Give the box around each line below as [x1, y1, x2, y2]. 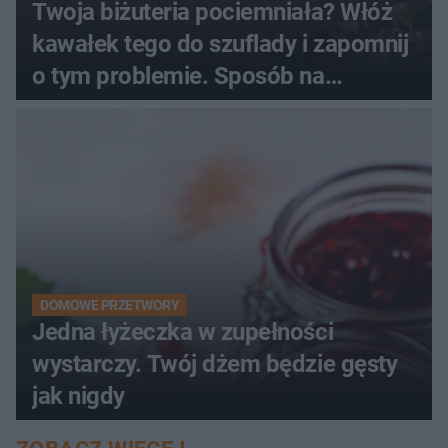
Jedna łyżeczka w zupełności [32, 318, 334, 347]
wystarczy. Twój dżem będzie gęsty [32, 350, 398, 379]
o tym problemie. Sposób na [32, 62, 325, 91]
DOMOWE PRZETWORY [40, 297, 180, 314]
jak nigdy [32, 382, 125, 411]
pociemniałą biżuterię [32, 94, 255, 123]
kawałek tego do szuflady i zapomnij [32, 30, 409, 59]
